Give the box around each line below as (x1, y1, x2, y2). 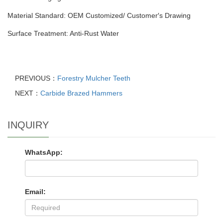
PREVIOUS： (15, 74, 57, 82)
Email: (25, 188, 46, 196)
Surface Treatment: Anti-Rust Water (7, 29, 119, 37)
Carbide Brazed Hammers (40, 89, 122, 97)
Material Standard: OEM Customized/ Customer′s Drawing (7, 11, 191, 19)
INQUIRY (7, 119, 49, 130)
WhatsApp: (25, 148, 63, 156)
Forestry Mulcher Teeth (57, 74, 130, 82)
